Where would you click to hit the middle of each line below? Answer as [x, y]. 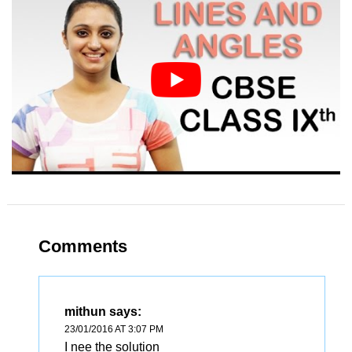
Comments [82, 246]
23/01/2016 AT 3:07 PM [114, 329]
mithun [85, 311]
